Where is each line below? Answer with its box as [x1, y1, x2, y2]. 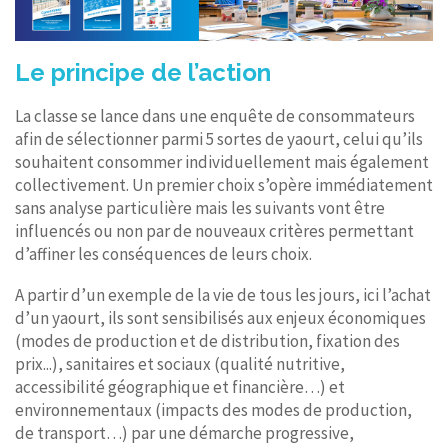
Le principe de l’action [15, 57, 271, 87]
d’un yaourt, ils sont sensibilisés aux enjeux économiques [15, 306, 426, 329]
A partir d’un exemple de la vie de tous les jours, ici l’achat [15, 283, 431, 306]
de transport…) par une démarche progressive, [15, 421, 354, 444]
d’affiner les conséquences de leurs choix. [15, 242, 312, 265]
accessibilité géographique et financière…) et [15, 375, 345, 398]
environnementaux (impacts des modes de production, [15, 398, 412, 421]
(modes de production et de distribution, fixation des [15, 329, 400, 352]
